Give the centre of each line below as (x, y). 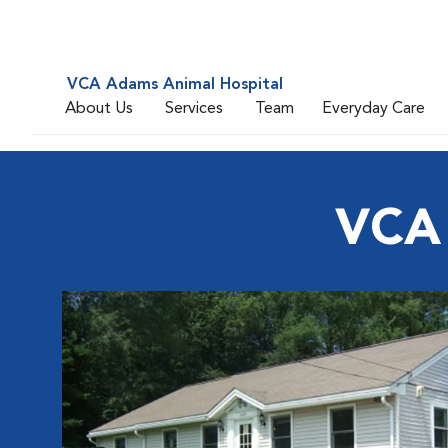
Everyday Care (373, 108)
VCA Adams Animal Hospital (175, 85)
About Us (99, 108)
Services (194, 108)
